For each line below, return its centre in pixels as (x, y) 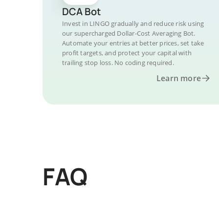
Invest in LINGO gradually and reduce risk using (133, 23)
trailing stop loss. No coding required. (118, 63)
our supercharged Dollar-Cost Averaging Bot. (129, 33)
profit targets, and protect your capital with (127, 53)
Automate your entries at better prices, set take (133, 43)
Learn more (179, 78)
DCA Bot (81, 11)
